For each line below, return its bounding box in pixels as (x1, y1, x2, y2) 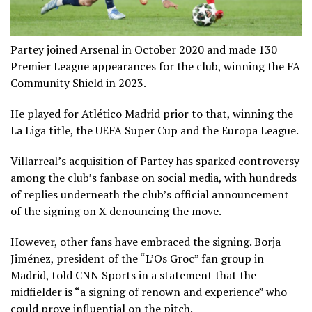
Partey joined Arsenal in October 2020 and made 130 (10, 41, 277, 57)
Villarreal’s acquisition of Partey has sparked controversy (10, 153, 299, 169)
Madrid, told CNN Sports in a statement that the (10, 267, 256, 283)
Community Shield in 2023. (10, 75, 146, 91)
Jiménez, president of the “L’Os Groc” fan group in (10, 250, 264, 266)
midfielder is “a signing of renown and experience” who (10, 283, 287, 299)
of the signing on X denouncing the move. (10, 203, 221, 219)
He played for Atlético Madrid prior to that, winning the (10, 105, 293, 121)
